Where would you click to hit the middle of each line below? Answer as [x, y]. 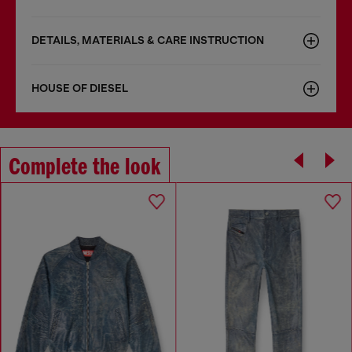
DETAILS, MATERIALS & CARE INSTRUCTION [148, 40]
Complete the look [85, 168]
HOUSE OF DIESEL [80, 88]
